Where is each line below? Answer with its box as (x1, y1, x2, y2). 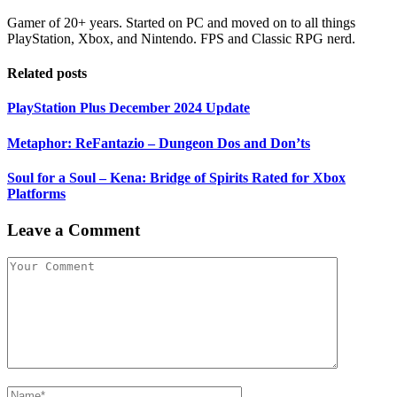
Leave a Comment (7, 221, 140, 240)
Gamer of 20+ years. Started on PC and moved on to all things (7, 14, 355, 30)
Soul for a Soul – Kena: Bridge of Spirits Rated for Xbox (7, 169, 346, 185)
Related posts (7, 66, 87, 82)
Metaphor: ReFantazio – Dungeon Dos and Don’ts (7, 135, 310, 151)
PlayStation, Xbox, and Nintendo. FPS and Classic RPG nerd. (7, 30, 355, 46)
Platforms (7, 185, 66, 201)
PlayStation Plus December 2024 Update (7, 100, 250, 116)
